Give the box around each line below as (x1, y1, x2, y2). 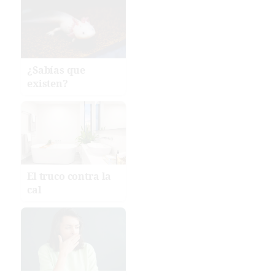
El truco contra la (27, 169, 112, 183)
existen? (27, 77, 68, 91)
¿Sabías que (27, 63, 85, 77)
